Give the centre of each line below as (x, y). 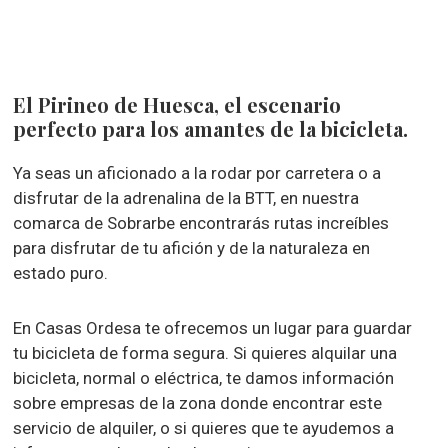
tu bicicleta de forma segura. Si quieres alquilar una (205, 353)
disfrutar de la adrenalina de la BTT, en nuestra (186, 198)
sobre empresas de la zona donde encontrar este (198, 403)
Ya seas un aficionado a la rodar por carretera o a (197, 173)
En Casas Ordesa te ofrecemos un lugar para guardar (213, 328)
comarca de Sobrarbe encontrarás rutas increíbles (201, 223)
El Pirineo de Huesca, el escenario (177, 104)
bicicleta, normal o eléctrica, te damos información (204, 378)
